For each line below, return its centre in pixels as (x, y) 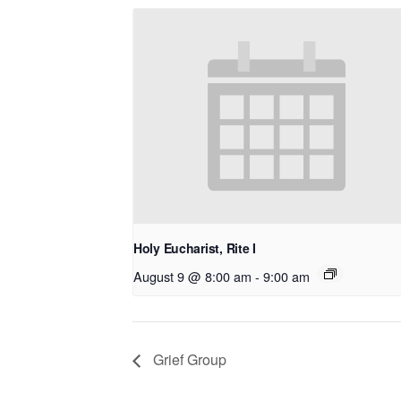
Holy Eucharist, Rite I (195, 247)
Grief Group (188, 360)
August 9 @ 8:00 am (192, 276)
